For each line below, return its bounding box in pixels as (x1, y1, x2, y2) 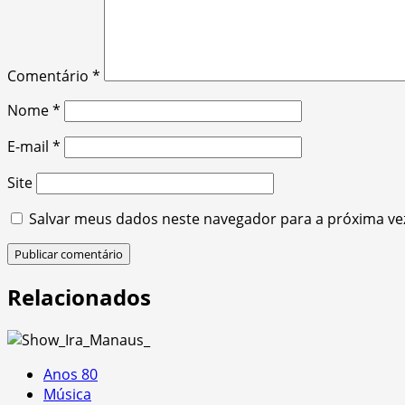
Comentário (7, 65, 92, 86)
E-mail (7, 136, 52, 156)
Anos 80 (43, 364, 98, 385)
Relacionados (7, 282, 151, 313)
